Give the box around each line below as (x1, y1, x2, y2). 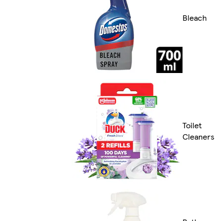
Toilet (183, 119, 202, 131)
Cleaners (183, 131, 215, 143)
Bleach (183, 11, 207, 23)
